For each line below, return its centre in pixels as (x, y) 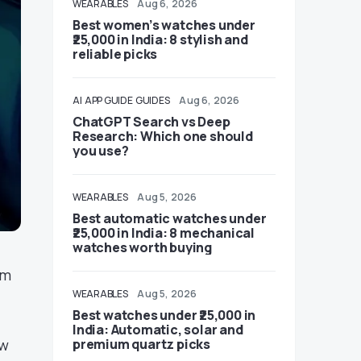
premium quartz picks (141, 344)
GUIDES (153, 100)
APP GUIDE (109, 100)
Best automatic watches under (170, 218)
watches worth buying (142, 247)
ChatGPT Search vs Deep (151, 122)
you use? (101, 151)
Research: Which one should (163, 136)
